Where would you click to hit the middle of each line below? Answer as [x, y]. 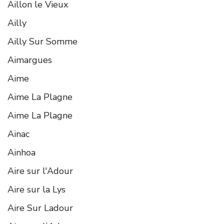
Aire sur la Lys [36, 189]
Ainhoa [21, 152]
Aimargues [30, 60]
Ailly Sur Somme [42, 41]
